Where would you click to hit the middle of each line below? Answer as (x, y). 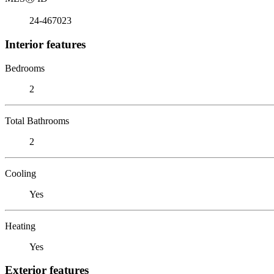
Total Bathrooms (37, 120)
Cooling (20, 173)
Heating (20, 226)
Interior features (45, 44)
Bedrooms (25, 68)
